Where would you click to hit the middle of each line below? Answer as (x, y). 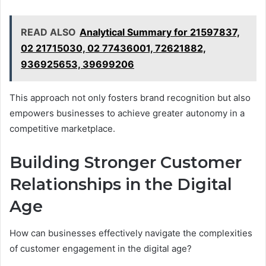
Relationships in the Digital (121, 185)
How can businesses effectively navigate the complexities (131, 233)
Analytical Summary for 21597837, (160, 32)
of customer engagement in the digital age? (101, 248)
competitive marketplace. (62, 129)
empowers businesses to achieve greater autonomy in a (127, 113)
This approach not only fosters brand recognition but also (130, 98)
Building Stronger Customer (126, 163)
